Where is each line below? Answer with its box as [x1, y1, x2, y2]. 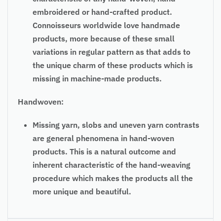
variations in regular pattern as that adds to [33, 46, 190, 57]
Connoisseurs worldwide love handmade [33, 20, 180, 30]
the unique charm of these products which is [33, 60, 193, 70]
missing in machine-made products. [33, 73, 162, 83]
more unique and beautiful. [33, 186, 131, 196]
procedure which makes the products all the [33, 173, 193, 183]
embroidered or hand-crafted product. [33, 6, 172, 17]
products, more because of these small [33, 33, 175, 43]
